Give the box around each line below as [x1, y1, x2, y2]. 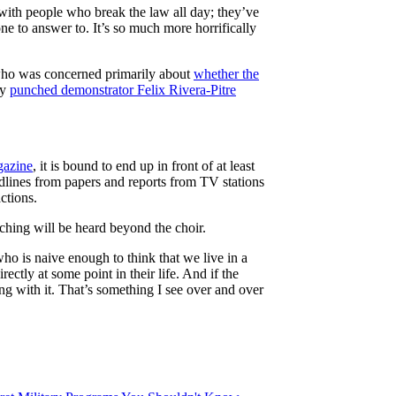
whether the [194, 65, 259, 81]
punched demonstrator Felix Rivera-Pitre [10, 81, 236, 97]
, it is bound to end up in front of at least [33, 157, 255, 173]
